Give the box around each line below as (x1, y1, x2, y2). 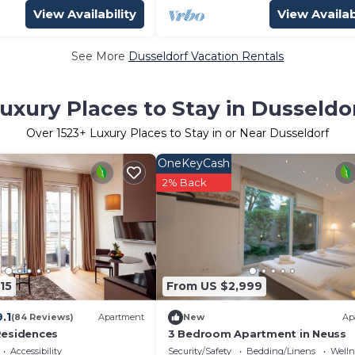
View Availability (33, 6, 136, 21)
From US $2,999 (166, 279, 262, 293)
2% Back (162, 176, 207, 189)
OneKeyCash (158, 156, 230, 170)
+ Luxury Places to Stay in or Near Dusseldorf (79, 126, 329, 140)
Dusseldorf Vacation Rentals (128, 49, 284, 63)
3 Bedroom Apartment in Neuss (168, 326, 346, 340)
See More (71, 49, 128, 63)
